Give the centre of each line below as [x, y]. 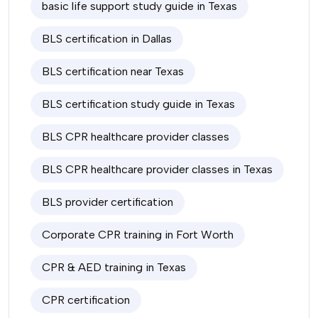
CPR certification [86, 300]
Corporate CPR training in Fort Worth [138, 235]
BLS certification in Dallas [107, 39]
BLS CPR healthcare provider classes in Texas [157, 169]
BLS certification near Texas [113, 71]
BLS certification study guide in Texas [138, 104]
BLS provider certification [108, 202]
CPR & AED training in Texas [114, 267]
